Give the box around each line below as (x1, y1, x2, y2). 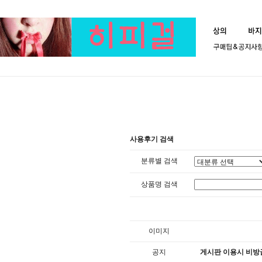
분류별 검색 (140, 157, 178, 165)
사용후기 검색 (130, 135, 174, 143)
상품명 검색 (140, 180, 178, 188)
